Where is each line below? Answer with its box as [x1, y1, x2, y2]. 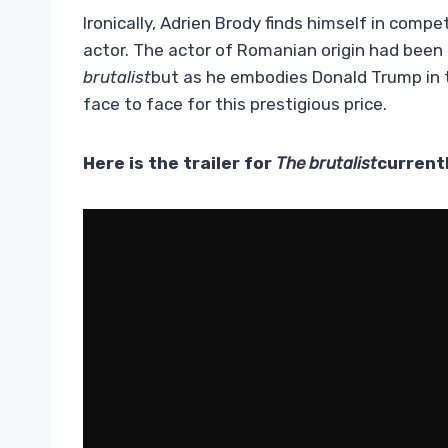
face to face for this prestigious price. [83, 94, 387, 115]
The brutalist [276, 153, 377, 174]
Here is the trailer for [83, 153, 276, 174]
